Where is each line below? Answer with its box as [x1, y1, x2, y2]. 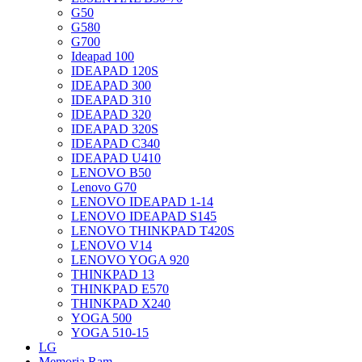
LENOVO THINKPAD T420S [71, 223, 234, 238]
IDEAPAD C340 [71, 136, 160, 150]
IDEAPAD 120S [71, 63, 158, 78]
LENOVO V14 [71, 238, 152, 252]
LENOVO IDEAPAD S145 [71, 208, 217, 223]
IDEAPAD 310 [71, 92, 151, 107]
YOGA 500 [71, 310, 132, 325]
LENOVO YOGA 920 [71, 252, 189, 267]
